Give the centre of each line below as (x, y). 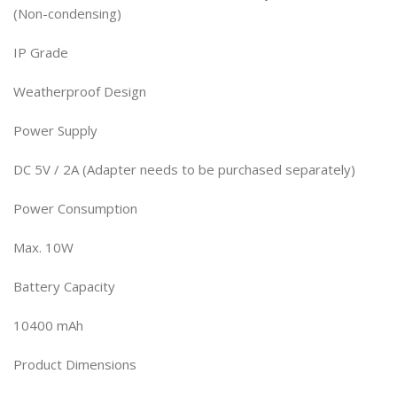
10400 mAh (48, 325)
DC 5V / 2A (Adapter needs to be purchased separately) (184, 169)
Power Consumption (75, 208)
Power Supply (55, 130)
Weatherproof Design (80, 91)
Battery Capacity (64, 286)
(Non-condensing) (67, 13)
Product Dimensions (75, 364)
